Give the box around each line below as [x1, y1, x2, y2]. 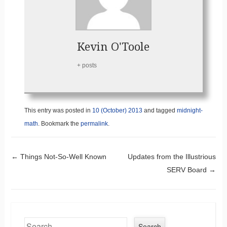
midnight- [176, 106, 203, 114]
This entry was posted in [24, 106, 92, 114]
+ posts [77, 61, 97, 69]
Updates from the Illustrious [128, 152, 216, 161]
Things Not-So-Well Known [18, 152, 106, 161]
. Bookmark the [37, 120, 81, 127]
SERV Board [167, 165, 209, 174]
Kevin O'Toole [77, 40, 150, 53]
